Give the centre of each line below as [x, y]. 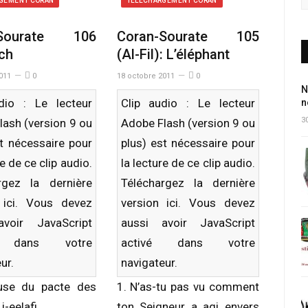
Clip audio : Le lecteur [188, 103]
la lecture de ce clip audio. [188, 163]
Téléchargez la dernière [188, 183]
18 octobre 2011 [145, 76]
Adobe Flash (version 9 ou [188, 123]
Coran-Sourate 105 [188, 36]
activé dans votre [188, 243]
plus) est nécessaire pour [188, 143]
